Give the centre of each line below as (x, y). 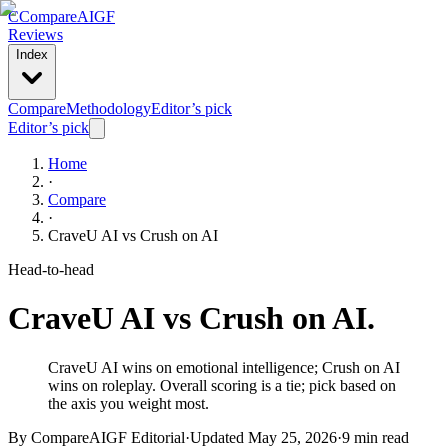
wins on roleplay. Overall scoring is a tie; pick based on (222, 385)
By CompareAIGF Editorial (96, 437)
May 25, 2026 (292, 437)
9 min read (375, 437)
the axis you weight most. (128, 403)
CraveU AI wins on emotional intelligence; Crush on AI (224, 367)
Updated (217, 437)
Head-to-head (51, 269)
